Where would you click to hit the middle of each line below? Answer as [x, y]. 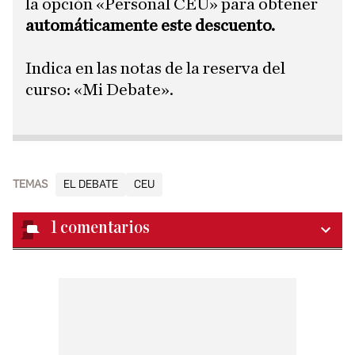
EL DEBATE [91, 185]
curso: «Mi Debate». [99, 90]
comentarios [105, 228]
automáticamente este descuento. [150, 26]
